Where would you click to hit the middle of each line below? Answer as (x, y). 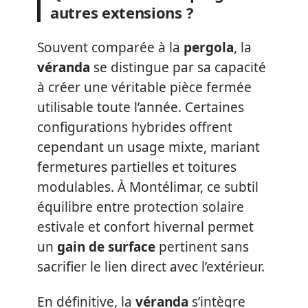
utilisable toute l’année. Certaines (141, 107)
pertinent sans (202, 246)
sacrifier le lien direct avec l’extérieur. (151, 266)
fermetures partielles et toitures (137, 167)
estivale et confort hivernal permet (145, 227)
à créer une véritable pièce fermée (144, 87)
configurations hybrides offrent (135, 127)
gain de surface (106, 246)
